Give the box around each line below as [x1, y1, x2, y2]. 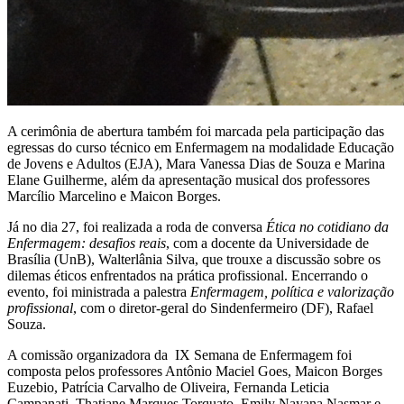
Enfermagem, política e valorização [190, 283, 394, 299]
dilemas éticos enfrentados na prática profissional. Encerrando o [7, 267, 368, 283]
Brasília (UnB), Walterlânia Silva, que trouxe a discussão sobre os [7, 251, 381, 267]
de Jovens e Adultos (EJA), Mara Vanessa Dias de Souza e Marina [7, 155, 385, 171]
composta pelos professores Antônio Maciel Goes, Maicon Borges [7, 363, 382, 379]
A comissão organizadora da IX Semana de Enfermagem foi [7, 346, 352, 363]
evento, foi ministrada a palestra [7, 283, 190, 299]
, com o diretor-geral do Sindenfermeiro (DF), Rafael [73, 299, 373, 316]
